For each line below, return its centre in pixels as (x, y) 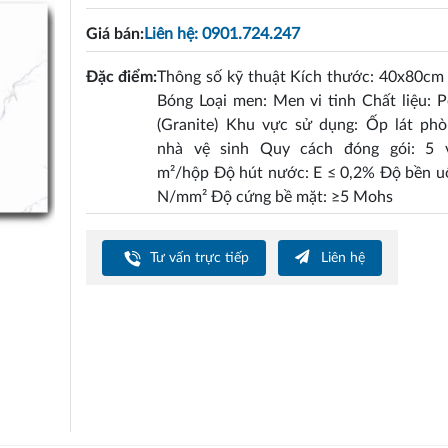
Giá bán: (115, 33)
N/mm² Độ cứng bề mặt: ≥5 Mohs (275, 196)
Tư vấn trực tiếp (198, 258)
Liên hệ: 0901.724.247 (222, 33)
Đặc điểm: (122, 76)
